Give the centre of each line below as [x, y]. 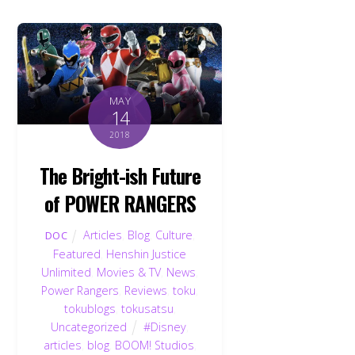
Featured [77, 254]
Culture [174, 235]
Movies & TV [129, 272]
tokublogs [90, 308]
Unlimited [67, 272]
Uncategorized [89, 326]
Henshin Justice [147, 254]
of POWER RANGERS [120, 203]
